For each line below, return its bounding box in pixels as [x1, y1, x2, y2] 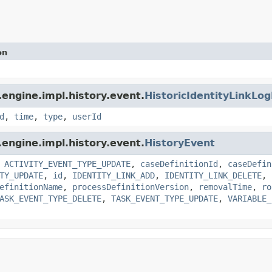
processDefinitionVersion [72, 182, 189, 192]
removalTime [199, 182, 252, 192]
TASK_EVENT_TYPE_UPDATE [111, 193, 218, 203]
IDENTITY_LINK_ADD [72, 170, 155, 180]
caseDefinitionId [140, 158, 218, 169]
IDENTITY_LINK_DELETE [165, 170, 262, 180]
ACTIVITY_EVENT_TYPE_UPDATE [4, 158, 131, 169]
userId [72, 111, 101, 121]
